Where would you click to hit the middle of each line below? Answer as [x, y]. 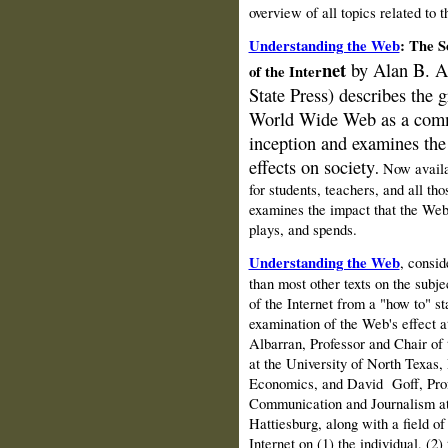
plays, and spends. [302, 229]
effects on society [311, 167]
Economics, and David [315, 383]
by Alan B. [392, 70]
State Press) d [298, 95]
